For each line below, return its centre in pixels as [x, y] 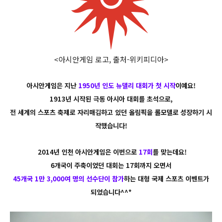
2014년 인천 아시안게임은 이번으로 [87, 152]
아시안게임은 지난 [52, 86]
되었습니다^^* [111, 192]
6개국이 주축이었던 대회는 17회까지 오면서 [111, 166]
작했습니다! [111, 126]
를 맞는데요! [169, 152]
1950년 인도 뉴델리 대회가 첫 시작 [127, 86]
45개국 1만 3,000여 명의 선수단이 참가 [68, 179]
